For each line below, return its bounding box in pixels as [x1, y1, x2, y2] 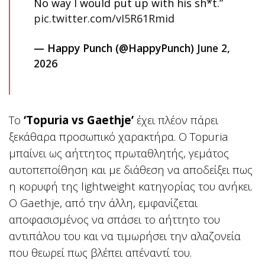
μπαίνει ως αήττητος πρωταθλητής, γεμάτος [9, 146, 229, 161]
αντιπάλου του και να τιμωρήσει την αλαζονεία [9, 228, 241, 244]
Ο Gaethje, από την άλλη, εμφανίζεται [9, 195, 198, 211]
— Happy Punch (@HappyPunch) [34, 41, 197, 56]
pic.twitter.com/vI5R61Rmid [34, 11, 174, 26]
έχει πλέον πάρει [134, 112, 218, 128]
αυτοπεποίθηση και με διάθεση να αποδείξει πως [9, 162, 253, 177]
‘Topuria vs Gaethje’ [24, 112, 134, 128]
